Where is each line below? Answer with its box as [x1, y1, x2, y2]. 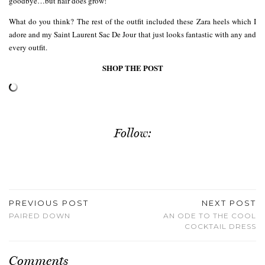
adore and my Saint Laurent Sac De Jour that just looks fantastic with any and [9, 29, 256, 40]
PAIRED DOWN [9, 211, 70, 221]
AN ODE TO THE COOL [163, 211, 256, 221]
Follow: [114, 126, 151, 141]
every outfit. [9, 42, 47, 53]
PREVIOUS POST [9, 198, 89, 208]
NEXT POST [202, 198, 256, 208]
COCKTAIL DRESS [185, 222, 256, 231]
